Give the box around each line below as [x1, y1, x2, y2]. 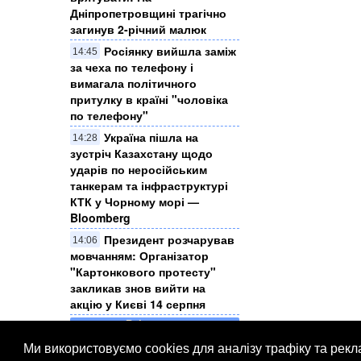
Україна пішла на [104, 129, 198, 146]
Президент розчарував [104, 231, 234, 248]
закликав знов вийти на [70, 280, 205, 297]
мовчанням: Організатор [70, 247, 209, 264]
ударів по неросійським [70, 161, 207, 178]
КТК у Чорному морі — [70, 193, 199, 210]
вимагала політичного [70, 75, 197, 92]
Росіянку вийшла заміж [104, 43, 236, 60]
